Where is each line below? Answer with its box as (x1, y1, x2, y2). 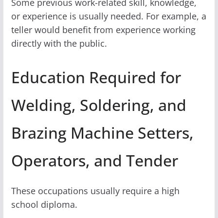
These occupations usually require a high (11, 184, 180, 197)
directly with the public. (11, 37, 107, 49)
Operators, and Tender (11, 149, 178, 171)
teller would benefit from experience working (11, 23, 196, 36)
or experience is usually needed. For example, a (11, 10, 206, 22)
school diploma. (11, 198, 77, 210)
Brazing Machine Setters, (11, 122, 194, 143)
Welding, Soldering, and (11, 94, 186, 115)
